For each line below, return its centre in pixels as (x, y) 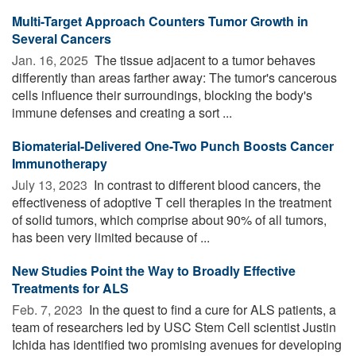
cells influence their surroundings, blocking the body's (162, 95)
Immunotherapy (60, 164)
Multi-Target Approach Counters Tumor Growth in (160, 21)
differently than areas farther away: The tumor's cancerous (174, 78)
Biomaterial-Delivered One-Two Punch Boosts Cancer (173, 146)
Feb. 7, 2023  (49, 310)
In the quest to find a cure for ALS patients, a (211, 310)
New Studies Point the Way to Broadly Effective (154, 271)
